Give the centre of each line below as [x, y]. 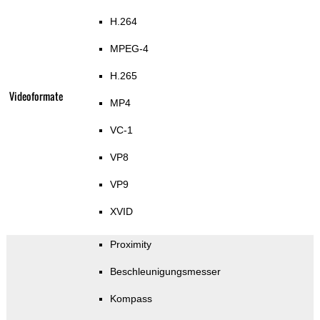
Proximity [130, 245]
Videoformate [36, 96]
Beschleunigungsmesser [165, 272]
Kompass [131, 299]
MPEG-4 [129, 49]
